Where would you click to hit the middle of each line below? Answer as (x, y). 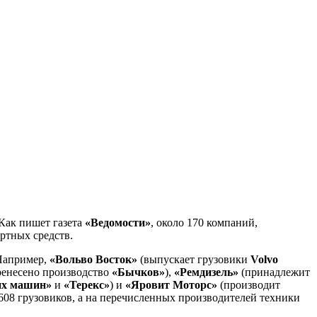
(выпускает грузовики (194, 259)
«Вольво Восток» (93, 259)
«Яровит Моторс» (171, 284)
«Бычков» (138, 272)
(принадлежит (274, 272)
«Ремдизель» (206, 272)
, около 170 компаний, (204, 222)
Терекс (87, 284)
